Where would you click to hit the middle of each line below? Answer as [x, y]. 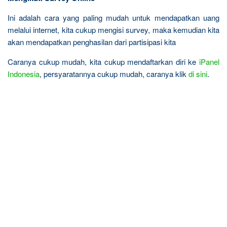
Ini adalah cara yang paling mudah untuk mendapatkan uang [113, 17]
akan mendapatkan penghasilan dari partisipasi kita [92, 42]
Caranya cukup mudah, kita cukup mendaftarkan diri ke [103, 62]
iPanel [209, 62]
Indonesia [24, 74]
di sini [198, 74]
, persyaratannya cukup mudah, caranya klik [114, 74]
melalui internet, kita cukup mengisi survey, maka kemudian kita [113, 30]
